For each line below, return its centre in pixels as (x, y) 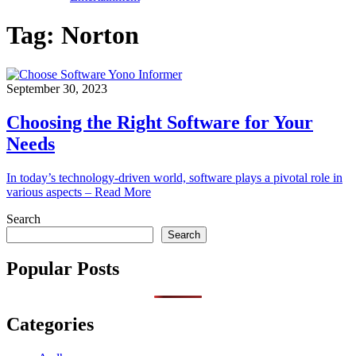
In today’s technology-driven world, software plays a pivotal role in (174, 177)
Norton (100, 35)
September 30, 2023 (57, 88)
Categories (50, 325)
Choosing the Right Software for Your (160, 122)
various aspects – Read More (79, 192)
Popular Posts (63, 269)
